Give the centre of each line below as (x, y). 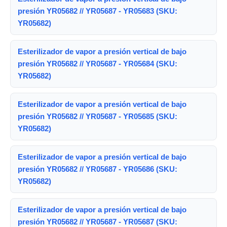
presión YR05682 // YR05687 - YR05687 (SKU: (98, 222)
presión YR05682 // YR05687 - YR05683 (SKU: (98, 11)
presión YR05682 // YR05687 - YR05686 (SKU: (98, 169)
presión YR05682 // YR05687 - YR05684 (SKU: (98, 64)
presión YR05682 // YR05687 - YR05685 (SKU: (98, 116)
